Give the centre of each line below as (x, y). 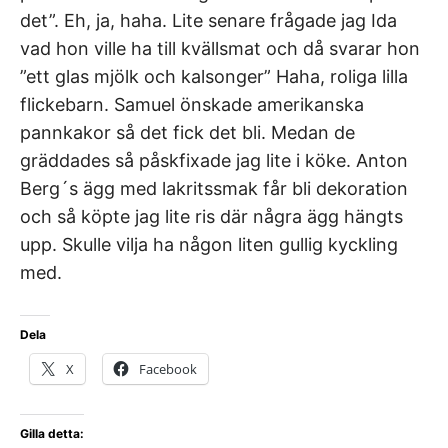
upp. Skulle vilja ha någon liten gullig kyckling (209, 244)
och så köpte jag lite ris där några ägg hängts (211, 216)
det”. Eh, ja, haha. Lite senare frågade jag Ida (208, 20)
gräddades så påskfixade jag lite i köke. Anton (214, 160)
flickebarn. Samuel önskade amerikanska (192, 104)
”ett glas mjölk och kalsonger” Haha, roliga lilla (214, 76)
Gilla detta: (52, 433)
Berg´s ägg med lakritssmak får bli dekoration (214, 188)
